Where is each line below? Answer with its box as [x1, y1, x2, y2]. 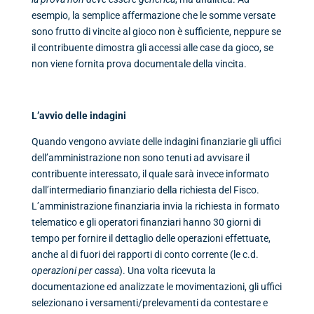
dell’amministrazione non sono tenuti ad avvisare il [31, 151, 250, 163]
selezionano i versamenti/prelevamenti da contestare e [31, 296, 268, 308]
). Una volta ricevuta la [118, 264, 216, 276]
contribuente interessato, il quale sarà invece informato [31, 168, 269, 179]
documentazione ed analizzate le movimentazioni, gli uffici [31, 280, 282, 292]
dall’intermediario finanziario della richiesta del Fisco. [31, 184, 259, 196]
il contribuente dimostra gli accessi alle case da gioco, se [31, 41, 273, 53]
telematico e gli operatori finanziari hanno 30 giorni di [31, 216, 261, 228]
